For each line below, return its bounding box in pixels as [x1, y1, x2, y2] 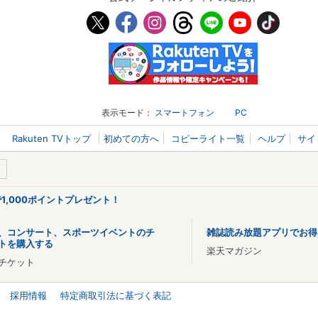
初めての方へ [103, 133, 159, 145]
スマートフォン [155, 107, 215, 119]
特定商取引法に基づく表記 [60, 290, 171, 302]
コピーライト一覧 [171, 133, 246, 145]
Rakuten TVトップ [12, 133, 94, 145]
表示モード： [102, 107, 153, 119]
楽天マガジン [206, 245, 262, 257]
